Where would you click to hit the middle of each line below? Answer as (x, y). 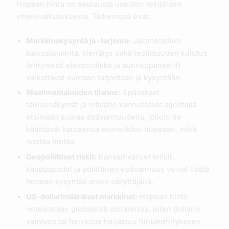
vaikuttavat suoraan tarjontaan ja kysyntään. (104, 77)
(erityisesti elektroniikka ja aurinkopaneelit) (103, 65)
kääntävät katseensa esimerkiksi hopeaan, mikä (111, 130)
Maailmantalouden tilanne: (73, 93)
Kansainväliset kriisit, (135, 157)
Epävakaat (140, 93)
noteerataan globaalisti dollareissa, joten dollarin (113, 209)
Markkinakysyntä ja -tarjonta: (78, 41)
